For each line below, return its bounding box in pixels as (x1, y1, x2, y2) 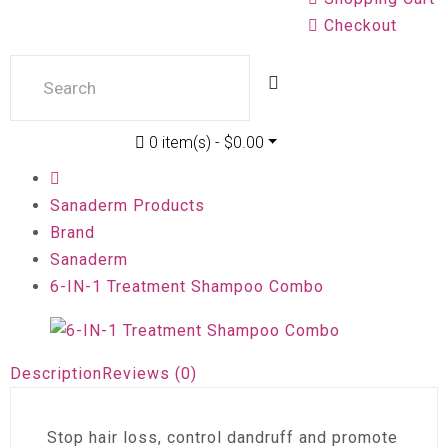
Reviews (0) (102, 364, 197, 384)
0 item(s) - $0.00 (148, 132, 264, 152)
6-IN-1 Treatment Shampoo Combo (50, 276, 324, 296)
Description (10, 364, 102, 384)
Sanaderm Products (50, 195, 205, 215)
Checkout (324, 16, 397, 35)
